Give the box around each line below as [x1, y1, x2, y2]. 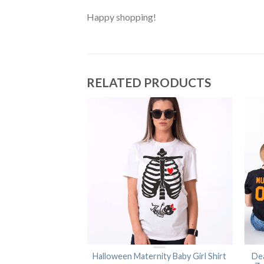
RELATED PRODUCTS [87, 75, 211, 90]
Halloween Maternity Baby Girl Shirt [93, 250, 227, 261]
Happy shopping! [87, 11, 156, 23]
